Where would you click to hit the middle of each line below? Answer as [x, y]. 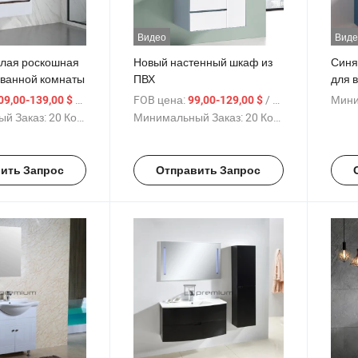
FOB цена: [160, 99]
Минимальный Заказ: [189, 117]
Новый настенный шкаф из [203, 62]
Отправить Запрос [209, 170]
